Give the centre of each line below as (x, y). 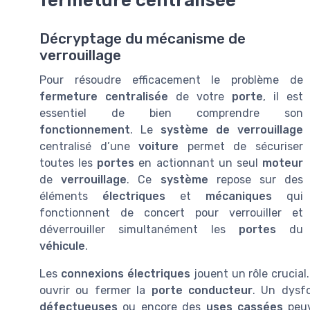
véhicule (62, 246)
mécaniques (239, 197)
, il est (283, 97)
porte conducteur (202, 291)
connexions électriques (125, 274)
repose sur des (256, 180)
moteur (283, 163)
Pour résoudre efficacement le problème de (171, 80)
